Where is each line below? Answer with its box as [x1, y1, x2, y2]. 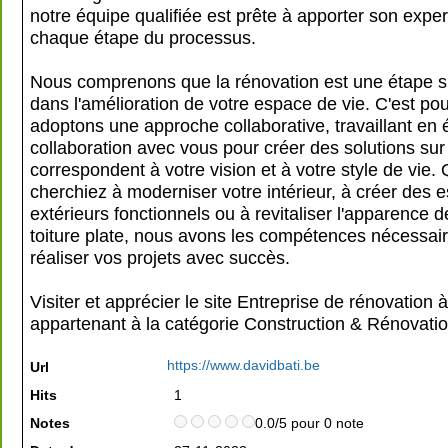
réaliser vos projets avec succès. [30, 247, 290, 268]
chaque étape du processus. [30, 27, 256, 48]
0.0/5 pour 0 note [255, 415, 364, 431]
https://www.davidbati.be [167, 357, 320, 373]
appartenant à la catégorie [30, 313, 244, 334]
